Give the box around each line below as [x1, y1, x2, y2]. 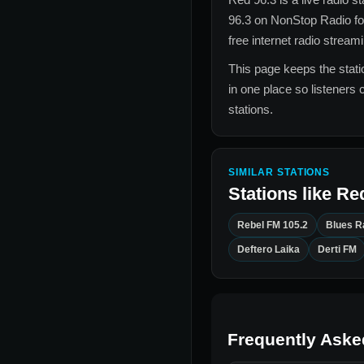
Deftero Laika [237, 244, 300, 256]
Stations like [228, 184, 336, 205]
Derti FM [318, 244, 357, 256]
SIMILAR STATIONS [228, 167, 331, 179]
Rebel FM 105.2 [237, 219, 308, 232]
